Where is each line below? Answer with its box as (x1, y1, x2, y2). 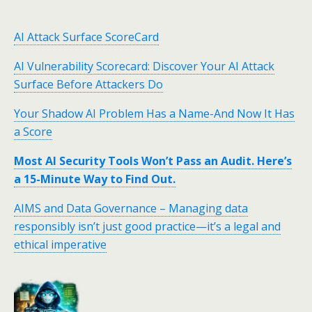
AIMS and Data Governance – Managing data (14, 200, 248, 216)
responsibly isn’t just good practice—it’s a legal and (14, 218, 281, 234)
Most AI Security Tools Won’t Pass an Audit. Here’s (14, 153, 292, 169)
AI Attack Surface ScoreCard (14, 29, 159, 45)
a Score (14, 123, 52, 139)
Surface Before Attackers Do (14, 76, 163, 92)
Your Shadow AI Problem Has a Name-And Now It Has (14, 105, 295, 121)
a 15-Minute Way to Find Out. (14, 171, 175, 187)
